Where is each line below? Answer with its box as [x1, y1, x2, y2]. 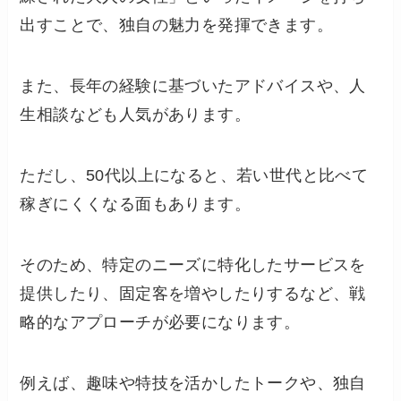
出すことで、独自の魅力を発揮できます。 [20, 16, 334, 35]
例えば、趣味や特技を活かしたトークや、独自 [20, 373, 366, 392]
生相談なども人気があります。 [20, 106, 252, 124]
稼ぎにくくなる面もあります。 [20, 195, 252, 214]
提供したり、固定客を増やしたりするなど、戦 [20, 284, 366, 303]
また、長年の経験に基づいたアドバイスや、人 [20, 77, 366, 96]
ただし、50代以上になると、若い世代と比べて [20, 166, 369, 185]
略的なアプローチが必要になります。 [20, 312, 301, 331]
